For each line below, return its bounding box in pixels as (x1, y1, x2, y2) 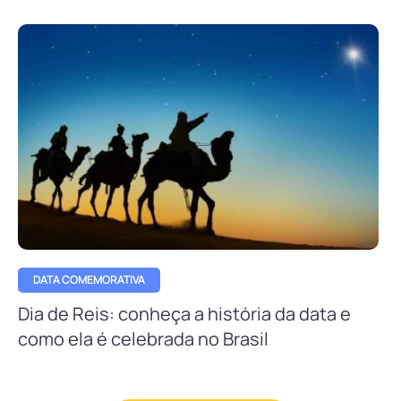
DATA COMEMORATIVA (33, 271, 145, 287)
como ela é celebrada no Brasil (18, 327, 269, 352)
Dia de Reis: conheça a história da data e (18, 302, 351, 327)
